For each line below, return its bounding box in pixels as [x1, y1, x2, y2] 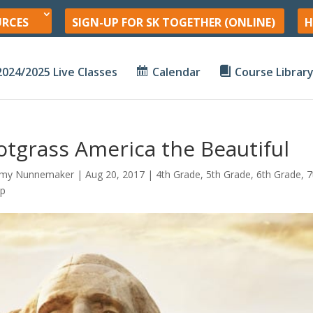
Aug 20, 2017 [85, 168, 145, 181]
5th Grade [205, 168, 251, 181]
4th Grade [155, 168, 201, 181]
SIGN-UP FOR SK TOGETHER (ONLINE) [72, 15, 275, 30]
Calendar [152, 64, 201, 80]
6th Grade [256, 168, 301, 181]
